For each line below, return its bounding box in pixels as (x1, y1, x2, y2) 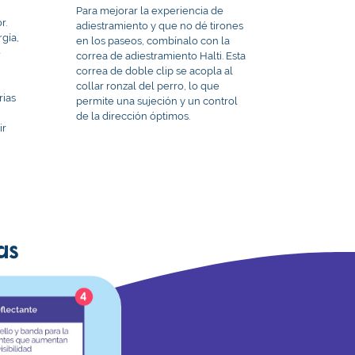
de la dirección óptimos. (76, 109, 191, 122)
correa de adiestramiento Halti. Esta (76, 49, 246, 62)
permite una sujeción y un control (76, 94, 239, 107)
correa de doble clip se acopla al (76, 64, 234, 77)
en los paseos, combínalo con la (76, 34, 231, 47)
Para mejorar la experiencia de (76, 4, 224, 17)
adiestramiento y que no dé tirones (76, 19, 244, 32)
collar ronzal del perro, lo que (76, 79, 220, 92)
